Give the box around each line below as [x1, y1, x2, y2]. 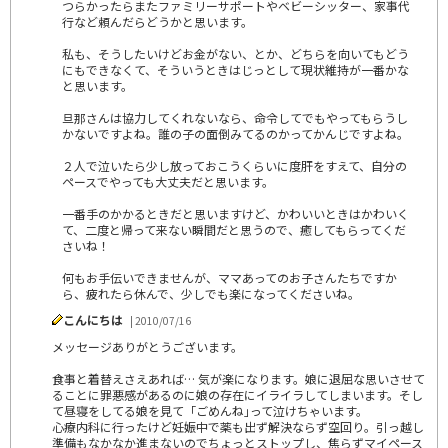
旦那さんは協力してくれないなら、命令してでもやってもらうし [62, 108, 408, 126]
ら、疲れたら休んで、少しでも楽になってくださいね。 [62, 284, 360, 302]
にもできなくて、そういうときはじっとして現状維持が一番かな [62, 60, 409, 78]
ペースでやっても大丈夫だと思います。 [62, 172, 274, 190]
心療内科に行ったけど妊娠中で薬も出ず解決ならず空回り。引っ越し [52, 417, 424, 435]
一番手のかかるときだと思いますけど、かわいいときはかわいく [62, 204, 409, 222]
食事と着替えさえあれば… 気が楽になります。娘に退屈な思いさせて [52, 369, 425, 387]
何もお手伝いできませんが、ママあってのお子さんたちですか [62, 268, 397, 286]
